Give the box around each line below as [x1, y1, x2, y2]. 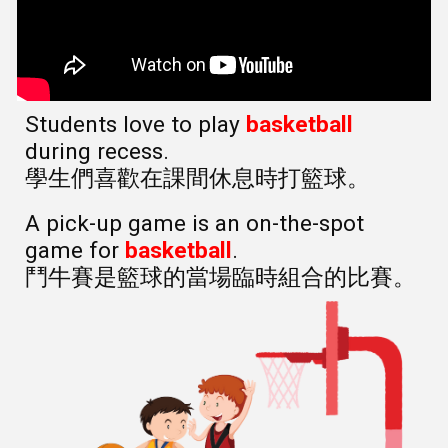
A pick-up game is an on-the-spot [25, 209, 365, 237]
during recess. [25, 137, 176, 165]
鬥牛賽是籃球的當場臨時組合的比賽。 [25, 263, 417, 291]
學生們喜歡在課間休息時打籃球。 [25, 164, 371, 192]
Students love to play [25, 110, 247, 138]
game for [25, 236, 126, 264]
